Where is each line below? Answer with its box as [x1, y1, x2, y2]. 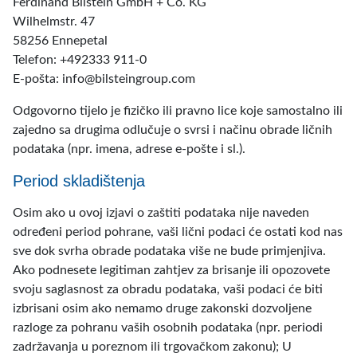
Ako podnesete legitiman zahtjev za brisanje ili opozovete [13, 264, 330, 277]
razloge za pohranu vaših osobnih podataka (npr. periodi [13, 321, 323, 334]
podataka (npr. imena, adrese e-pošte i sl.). [13, 143, 245, 155]
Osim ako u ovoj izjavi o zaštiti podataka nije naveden [13, 206, 309, 219]
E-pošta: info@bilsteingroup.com [13, 73, 195, 85]
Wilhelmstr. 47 [13, 15, 95, 28]
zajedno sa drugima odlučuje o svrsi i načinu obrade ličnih [13, 124, 332, 136]
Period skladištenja [13, 172, 145, 190]
